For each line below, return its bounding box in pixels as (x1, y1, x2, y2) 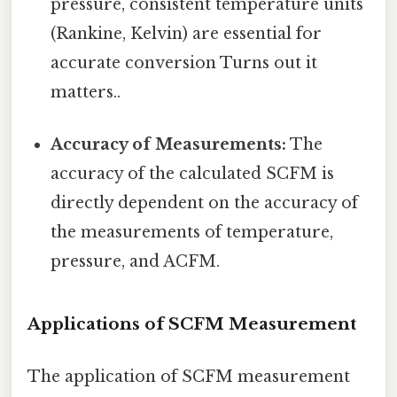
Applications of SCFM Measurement (27, 313, 356, 334)
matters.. (51, 82, 121, 102)
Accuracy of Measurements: (51, 135, 287, 155)
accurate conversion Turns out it (51, 52, 318, 73)
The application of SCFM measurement (27, 367, 350, 387)
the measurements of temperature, (51, 222, 334, 243)
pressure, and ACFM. (51, 252, 221, 272)
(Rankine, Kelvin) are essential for (51, 23, 323, 43)
